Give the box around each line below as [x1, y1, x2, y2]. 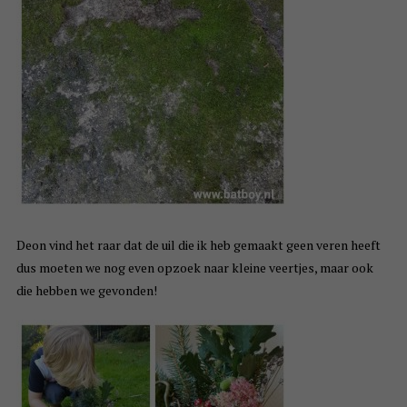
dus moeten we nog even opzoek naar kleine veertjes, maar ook [15, 259, 373, 277]
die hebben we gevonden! [15, 282, 157, 300]
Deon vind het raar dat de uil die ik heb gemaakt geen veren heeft [15, 236, 381, 254]
